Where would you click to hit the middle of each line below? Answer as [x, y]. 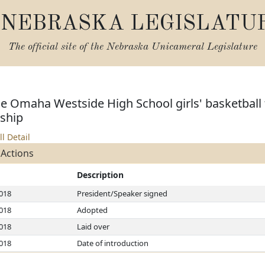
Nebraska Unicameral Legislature [182, 47]
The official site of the [57, 47]
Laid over [93, 227]
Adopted [93, 210]
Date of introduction [113, 243]
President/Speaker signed [122, 193]
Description [101, 175]
